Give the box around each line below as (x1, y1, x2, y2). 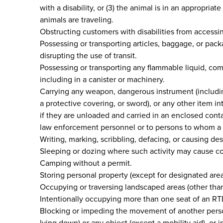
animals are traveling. (40, 14, 113, 25)
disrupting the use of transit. (40, 50, 137, 61)
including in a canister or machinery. (40, 74, 165, 85)
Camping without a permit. (40, 157, 132, 169)
